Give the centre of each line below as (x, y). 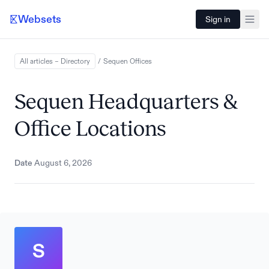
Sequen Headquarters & (126, 101)
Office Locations (90, 128)
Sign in (218, 19)
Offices (141, 61)
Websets (40, 19)
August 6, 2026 (63, 163)
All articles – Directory (55, 61)
